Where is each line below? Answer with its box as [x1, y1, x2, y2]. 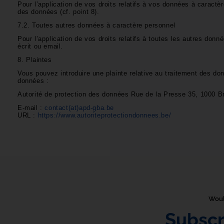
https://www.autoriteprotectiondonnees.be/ [37, 111, 173, 119]
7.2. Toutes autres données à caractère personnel [17, 21, 178, 29]
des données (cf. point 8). [17, 7, 102, 15]
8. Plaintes [17, 55, 54, 63]
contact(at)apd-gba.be [44, 103, 114, 111]
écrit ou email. [17, 42, 65, 50]
